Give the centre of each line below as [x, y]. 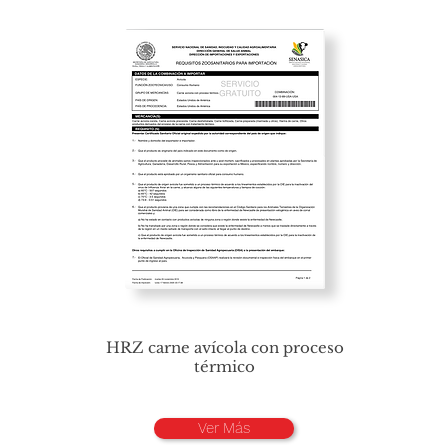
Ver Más [224, 428]
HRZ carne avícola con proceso [224, 347]
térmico [224, 366]
